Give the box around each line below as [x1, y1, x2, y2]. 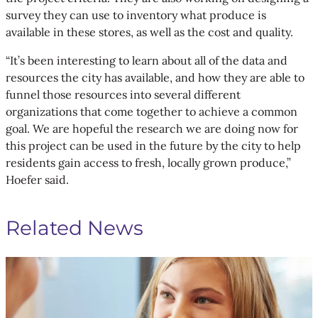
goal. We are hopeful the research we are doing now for [6, 121, 298, 136]
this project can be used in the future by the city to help [6, 138, 301, 153]
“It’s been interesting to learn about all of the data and [6, 53, 287, 67]
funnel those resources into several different [6, 87, 241, 102]
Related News [6, 215, 143, 240]
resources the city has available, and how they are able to [6, 70, 305, 84]
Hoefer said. [6, 172, 69, 187]
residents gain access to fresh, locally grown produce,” [6, 155, 291, 170]
